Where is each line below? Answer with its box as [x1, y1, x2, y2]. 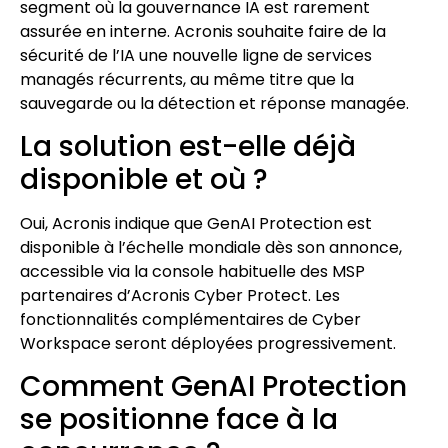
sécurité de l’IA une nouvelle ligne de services [20, 43, 372, 67]
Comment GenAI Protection [20, 367, 407, 407]
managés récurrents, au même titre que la [20, 67, 354, 91]
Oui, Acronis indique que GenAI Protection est [20, 211, 372, 235]
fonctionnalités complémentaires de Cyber [20, 307, 361, 331]
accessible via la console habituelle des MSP [20, 259, 365, 283]
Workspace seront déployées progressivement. [20, 331, 396, 355]
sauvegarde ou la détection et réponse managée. [20, 91, 409, 115]
